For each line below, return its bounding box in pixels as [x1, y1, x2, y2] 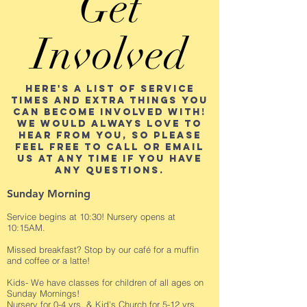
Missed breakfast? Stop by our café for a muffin [7, 243, 199, 255]
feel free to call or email [15, 140, 204, 153]
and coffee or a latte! [7, 254, 90, 266]
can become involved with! [13, 106, 206, 118]
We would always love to [17, 117, 202, 130]
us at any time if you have [17, 152, 202, 164]
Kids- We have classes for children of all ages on [7, 276, 204, 288]
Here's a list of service [25, 82, 195, 95]
